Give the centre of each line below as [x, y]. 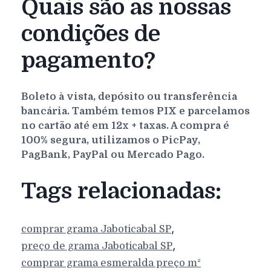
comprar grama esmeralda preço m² [111, 263]
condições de [91, 34]
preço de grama [61, 246]
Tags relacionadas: [121, 191]
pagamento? [88, 60]
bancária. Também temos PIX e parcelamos [135, 111]
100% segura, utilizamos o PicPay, [111, 140]
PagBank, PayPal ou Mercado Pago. [113, 155]
